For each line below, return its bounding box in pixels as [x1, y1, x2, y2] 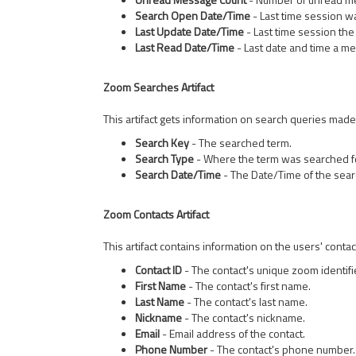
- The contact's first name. [186, 277, 311, 294]
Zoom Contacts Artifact [103, 206, 209, 222]
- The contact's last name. [184, 293, 308, 310]
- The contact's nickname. [182, 309, 305, 326]
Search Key [135, 134, 189, 151]
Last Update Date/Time [135, 23, 244, 40]
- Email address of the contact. [160, 325, 305, 342]
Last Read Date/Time [135, 39, 234, 56]
